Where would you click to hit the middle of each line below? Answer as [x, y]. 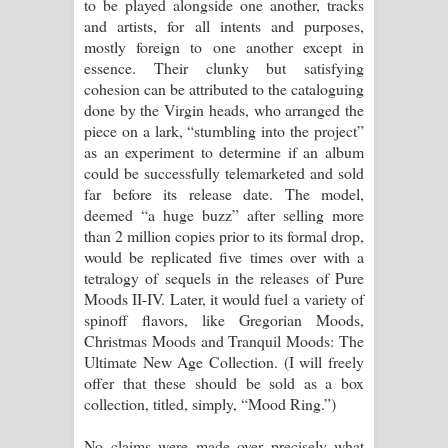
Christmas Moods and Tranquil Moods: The [224, 340]
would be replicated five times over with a [224, 256]
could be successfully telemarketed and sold [224, 172]
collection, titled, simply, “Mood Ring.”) [210, 403]
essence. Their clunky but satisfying [224, 67]
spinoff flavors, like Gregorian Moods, [224, 319]
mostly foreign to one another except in [224, 46]
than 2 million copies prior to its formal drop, [224, 235]
